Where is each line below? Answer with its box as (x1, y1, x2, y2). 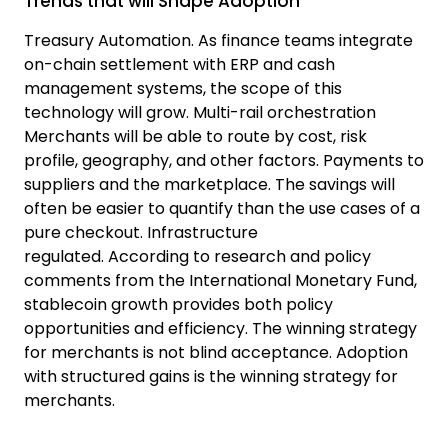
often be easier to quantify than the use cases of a (24, 196, 420, 220)
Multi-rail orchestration (193, 100, 376, 124)
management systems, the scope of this (24, 76, 342, 100)
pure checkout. (24, 220, 147, 244)
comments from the (24, 268, 189, 292)
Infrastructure (147, 220, 258, 244)
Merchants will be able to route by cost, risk (24, 124, 367, 148)
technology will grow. (24, 100, 193, 124)
